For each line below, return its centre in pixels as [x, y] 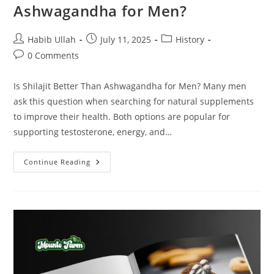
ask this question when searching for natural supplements [134, 101]
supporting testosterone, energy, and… [93, 131]
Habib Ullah [52, 39]
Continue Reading [57, 161]
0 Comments [54, 55]
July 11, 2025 [126, 39]
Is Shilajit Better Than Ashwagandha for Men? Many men [130, 86]
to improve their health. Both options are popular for [122, 116]
